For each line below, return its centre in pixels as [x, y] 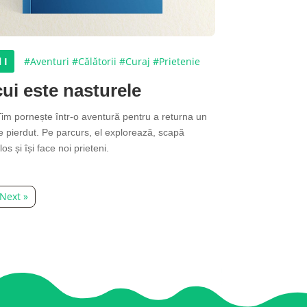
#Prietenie [177, 62]
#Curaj [135, 62]
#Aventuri [47, 62]
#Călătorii [95, 62]
